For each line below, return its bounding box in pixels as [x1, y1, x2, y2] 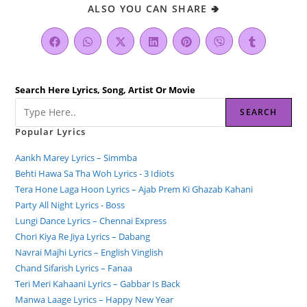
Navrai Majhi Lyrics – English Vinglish [15, 245, 164, 258]
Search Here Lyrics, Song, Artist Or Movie [15, 83, 196, 96]
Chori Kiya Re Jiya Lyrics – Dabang [15, 230, 151, 243]
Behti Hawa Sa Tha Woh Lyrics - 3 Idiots [15, 167, 175, 180]
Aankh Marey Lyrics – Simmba [15, 151, 138, 164]
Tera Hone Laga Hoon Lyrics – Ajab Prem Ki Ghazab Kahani [15, 182, 254, 195]
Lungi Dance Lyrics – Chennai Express [15, 214, 167, 227]
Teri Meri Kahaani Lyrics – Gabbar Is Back [15, 277, 181, 290]
